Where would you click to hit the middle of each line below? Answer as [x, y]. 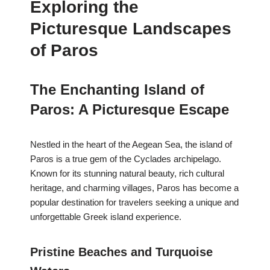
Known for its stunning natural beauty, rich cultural [127, 174]
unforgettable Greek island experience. [106, 217]
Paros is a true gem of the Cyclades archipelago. [126, 159]
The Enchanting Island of [117, 90]
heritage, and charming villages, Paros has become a [134, 188]
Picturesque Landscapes [131, 29]
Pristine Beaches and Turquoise [121, 252]
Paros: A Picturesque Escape [130, 110]
